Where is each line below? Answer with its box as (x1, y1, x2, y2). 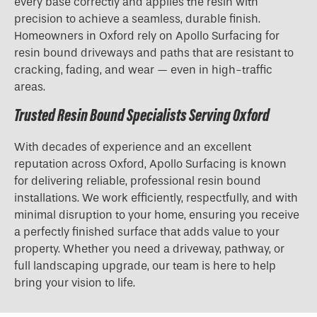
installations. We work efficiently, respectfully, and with (14, 190, 298, 204)
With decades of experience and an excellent (14, 139, 251, 154)
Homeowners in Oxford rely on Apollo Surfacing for (14, 28, 279, 42)
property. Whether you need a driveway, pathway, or (14, 241, 284, 255)
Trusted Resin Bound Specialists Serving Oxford (14, 103, 270, 126)
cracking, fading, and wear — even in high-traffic (14, 62, 272, 76)
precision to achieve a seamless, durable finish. (14, 11, 260, 25)
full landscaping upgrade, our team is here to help (14, 258, 276, 272)
